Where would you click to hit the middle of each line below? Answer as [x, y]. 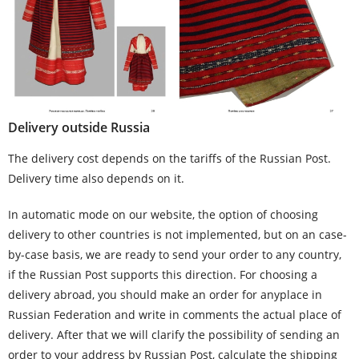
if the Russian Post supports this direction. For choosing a [163, 274]
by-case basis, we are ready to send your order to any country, [175, 254]
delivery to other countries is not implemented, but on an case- [177, 234]
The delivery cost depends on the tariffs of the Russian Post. [169, 158]
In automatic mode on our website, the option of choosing [163, 214]
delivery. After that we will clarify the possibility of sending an [174, 335]
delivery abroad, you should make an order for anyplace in [165, 294]
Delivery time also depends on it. [96, 178]
